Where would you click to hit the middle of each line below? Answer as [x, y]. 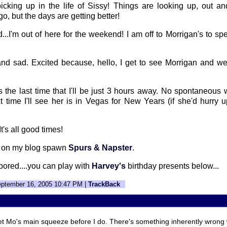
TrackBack [104, 184]
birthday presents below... [172, 166]
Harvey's [109, 166]
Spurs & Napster [100, 148]
